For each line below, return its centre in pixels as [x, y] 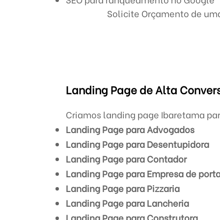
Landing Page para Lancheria [128, 203]
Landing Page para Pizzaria [123, 188]
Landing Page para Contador [126, 158]
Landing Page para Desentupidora [138, 144]
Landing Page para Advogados [130, 129]
